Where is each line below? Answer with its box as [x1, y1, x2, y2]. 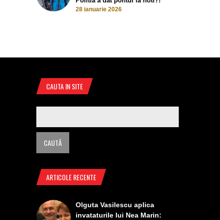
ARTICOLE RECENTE [46, 171, 96, 182]
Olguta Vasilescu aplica [76, 200, 154, 209]
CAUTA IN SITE [46, 81, 83, 91]
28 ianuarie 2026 [76, 5, 122, 13]
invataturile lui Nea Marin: [76, 211, 162, 219]
